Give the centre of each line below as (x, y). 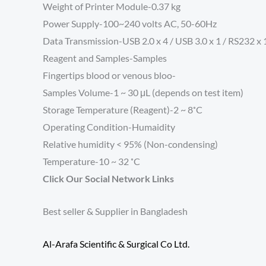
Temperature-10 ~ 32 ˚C (91, 161)
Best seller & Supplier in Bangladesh (115, 211)
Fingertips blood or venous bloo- (109, 75)
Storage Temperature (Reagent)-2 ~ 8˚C (123, 110)
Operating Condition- (87, 127)
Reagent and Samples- (88, 58)
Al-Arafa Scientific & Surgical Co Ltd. (116, 243)
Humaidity (153, 127)
